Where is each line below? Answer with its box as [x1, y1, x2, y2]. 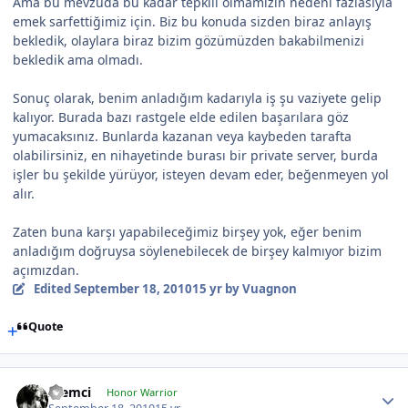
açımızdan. [13, 261, 79, 280]
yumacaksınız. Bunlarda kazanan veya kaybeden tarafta [13, 127, 352, 146]
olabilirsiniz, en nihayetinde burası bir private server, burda [13, 147, 378, 165]
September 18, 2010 [73, 280, 192, 298]
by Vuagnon [221, 280, 297, 298]
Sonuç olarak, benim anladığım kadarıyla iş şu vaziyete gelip [13, 89, 382, 107]
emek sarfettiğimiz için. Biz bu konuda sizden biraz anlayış [13, 13, 372, 31]
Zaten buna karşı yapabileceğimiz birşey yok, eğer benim [13, 223, 362, 241]
